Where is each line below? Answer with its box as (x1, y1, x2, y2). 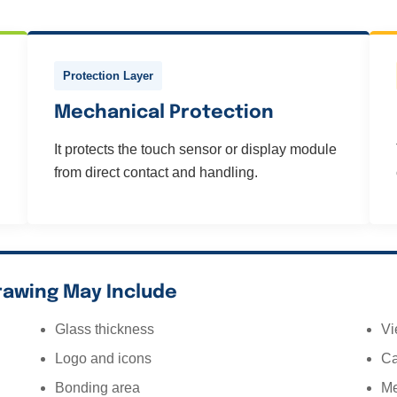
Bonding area (55, 380, 140, 395)
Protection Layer (62, 69, 153, 82)
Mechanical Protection (53, 103, 274, 122)
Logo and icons (55, 351, 152, 366)
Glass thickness (55, 322, 154, 337)
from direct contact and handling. (53, 165, 258, 180)
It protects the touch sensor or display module (53, 142, 337, 157)
